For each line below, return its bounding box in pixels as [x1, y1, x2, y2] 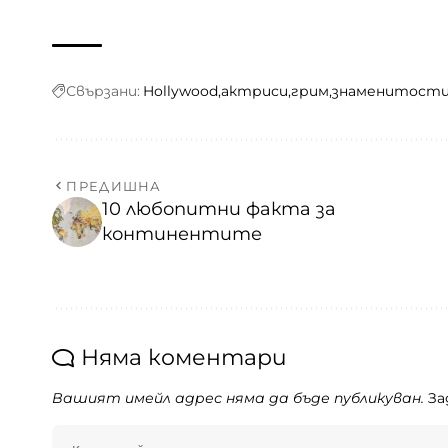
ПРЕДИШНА [66, 177, 162, 194]
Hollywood [143, 81, 218, 100]
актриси [221, 81, 288, 100]
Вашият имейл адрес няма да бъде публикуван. [52, 389, 424, 406]
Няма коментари [81, 343, 287, 371]
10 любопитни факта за [102, 197, 336, 220]
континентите [102, 222, 262, 245]
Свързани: [66, 81, 140, 100]
